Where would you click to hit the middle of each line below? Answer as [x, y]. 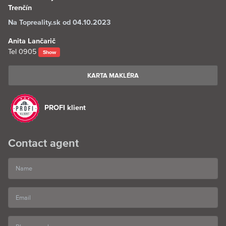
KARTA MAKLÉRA [113, 76]
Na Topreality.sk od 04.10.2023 [59, 22]
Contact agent [43, 143]
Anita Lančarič [32, 41]
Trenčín [20, 8]
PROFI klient [65, 107]
